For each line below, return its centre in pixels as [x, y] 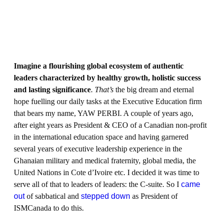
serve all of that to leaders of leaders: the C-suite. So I [97, 184]
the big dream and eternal [154, 90]
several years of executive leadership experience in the [98, 149]
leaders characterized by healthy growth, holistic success [107, 78]
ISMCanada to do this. [49, 208]
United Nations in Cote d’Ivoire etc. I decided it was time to [107, 172]
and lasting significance [52, 90]
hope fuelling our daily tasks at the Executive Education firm [108, 101]
